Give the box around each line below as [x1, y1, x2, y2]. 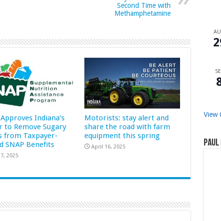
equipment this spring [84, 131, 160, 141]
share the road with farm [84, 122, 171, 132]
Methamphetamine [114, 9, 171, 17]
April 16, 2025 [91, 144, 126, 150]
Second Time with [116, 1, 171, 9]
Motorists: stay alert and [84, 113, 169, 123]
